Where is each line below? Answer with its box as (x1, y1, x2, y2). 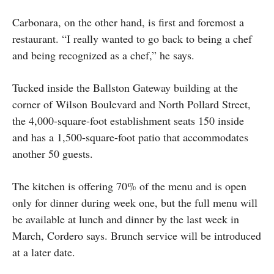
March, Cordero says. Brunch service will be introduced (12, 228, 261, 243)
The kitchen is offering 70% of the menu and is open (12, 178, 246, 193)
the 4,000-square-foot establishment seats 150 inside (12, 113, 244, 128)
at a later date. (12, 244, 75, 259)
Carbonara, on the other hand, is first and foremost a (12, 14, 244, 29)
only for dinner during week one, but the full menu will (12, 194, 257, 210)
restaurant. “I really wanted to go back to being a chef (12, 31, 252, 46)
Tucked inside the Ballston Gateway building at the (12, 80, 238, 95)
